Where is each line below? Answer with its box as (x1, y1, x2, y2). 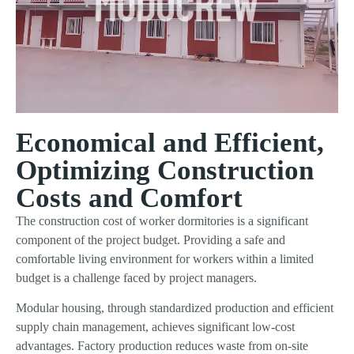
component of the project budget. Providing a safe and (16, 232, 285, 247)
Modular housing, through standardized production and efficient (16, 301, 333, 315)
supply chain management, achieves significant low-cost (16, 320, 295, 334)
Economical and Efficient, (16, 126, 324, 158)
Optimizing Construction (16, 154, 314, 186)
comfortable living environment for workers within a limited (16, 251, 314, 265)
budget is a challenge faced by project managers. (16, 270, 257, 284)
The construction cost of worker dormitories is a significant (16, 213, 308, 228)
